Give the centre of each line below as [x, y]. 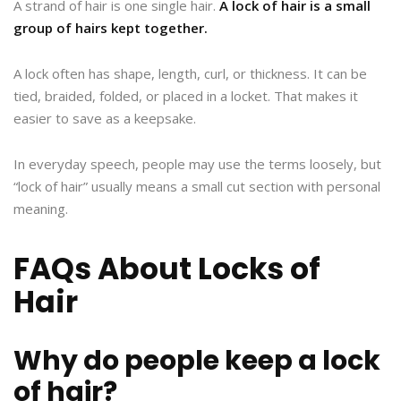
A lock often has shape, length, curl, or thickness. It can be [190, 74]
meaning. [41, 209]
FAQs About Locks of [167, 269]
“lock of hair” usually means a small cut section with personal [197, 187]
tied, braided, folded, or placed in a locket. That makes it [186, 96]
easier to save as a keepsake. [105, 119]
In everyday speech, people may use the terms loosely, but [197, 164]
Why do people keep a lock [197, 361]
